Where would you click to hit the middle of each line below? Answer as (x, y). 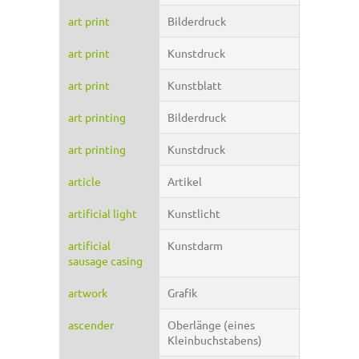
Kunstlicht (194, 214)
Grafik (182, 293)
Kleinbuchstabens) (215, 340)
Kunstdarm (195, 246)
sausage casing (105, 261)
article (85, 182)
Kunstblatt (195, 85)
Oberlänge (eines (211, 325)
